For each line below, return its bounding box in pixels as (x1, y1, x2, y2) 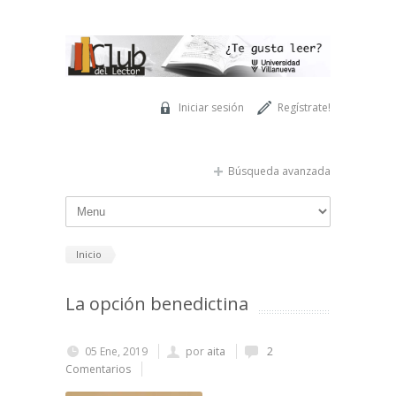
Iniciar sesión (179, 99, 244, 115)
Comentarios (65, 362, 131, 377)
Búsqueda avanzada (228, 163, 331, 179)
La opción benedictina (65, 292, 248, 316)
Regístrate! (278, 99, 331, 115)
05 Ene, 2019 (85, 344, 148, 360)
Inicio (76, 247, 102, 261)
